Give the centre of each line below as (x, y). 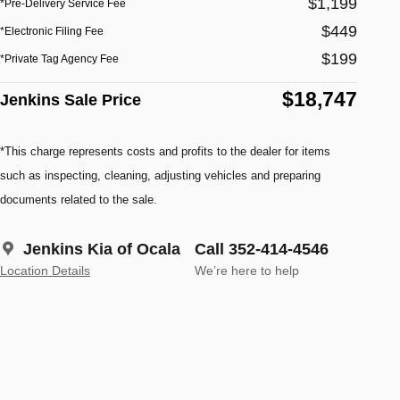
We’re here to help (247, 271)
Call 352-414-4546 (262, 249)
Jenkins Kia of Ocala (102, 249)
